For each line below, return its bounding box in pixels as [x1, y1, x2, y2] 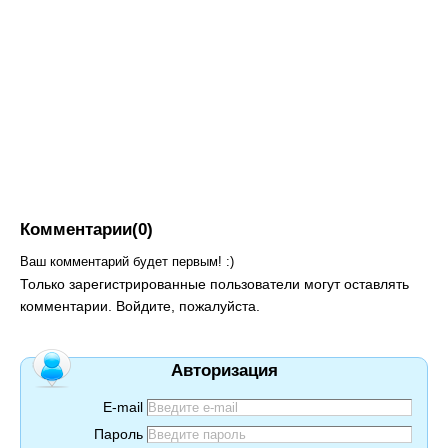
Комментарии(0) [20, 220, 153, 239]
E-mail [102, 399, 143, 415]
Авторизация [170, 361, 278, 380]
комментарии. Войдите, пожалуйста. [20, 298, 260, 314]
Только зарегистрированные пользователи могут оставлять [20, 276, 409, 292]
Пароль [93, 426, 143, 442]
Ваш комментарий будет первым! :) [20, 254, 234, 269]
